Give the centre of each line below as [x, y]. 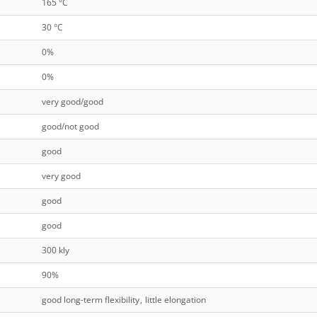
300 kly [55, 250]
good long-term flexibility [90, 300]
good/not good [70, 127]
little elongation [175, 300]
